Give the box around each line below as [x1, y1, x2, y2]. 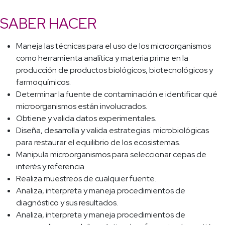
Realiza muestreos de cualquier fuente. [16, 173, 156, 184]
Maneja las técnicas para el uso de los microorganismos [16, 41, 211, 52]
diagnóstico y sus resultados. [16, 197, 118, 208]
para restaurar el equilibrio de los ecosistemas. [16, 137, 180, 148]
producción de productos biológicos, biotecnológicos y [16, 65, 213, 76]
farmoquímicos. [16, 77, 71, 88]
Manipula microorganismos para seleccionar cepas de [16, 149, 206, 160]
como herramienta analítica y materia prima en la [16, 53, 188, 64]
